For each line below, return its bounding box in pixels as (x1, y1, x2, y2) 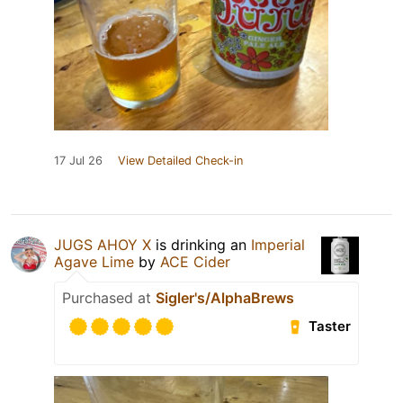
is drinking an (151, 235, 251, 254)
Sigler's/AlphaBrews (156, 288, 294, 307)
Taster (309, 318, 352, 336)
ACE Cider (160, 252, 230, 271)
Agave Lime (54, 252, 134, 271)
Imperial (251, 235, 305, 254)
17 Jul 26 (54, 153, 103, 167)
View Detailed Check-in (118, 153, 243, 167)
